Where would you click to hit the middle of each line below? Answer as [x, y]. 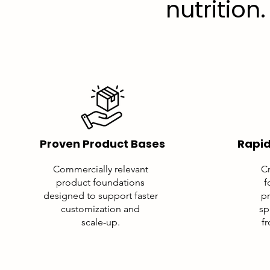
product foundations [100, 182]
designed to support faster [100, 196]
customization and [100, 209]
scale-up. [100, 222]
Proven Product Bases [102, 144]
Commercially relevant [100, 169]
